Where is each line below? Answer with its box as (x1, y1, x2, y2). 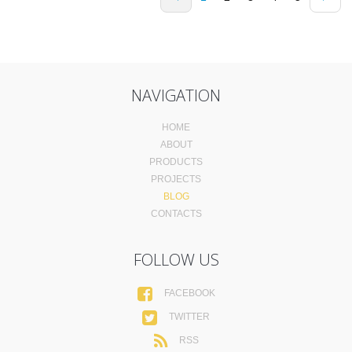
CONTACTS (150, 207, 202, 219)
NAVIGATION (131, 84, 221, 106)
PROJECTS (151, 173, 201, 185)
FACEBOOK (163, 287, 215, 299)
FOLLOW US (133, 248, 219, 270)
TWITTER (169, 310, 210, 322)
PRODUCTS (149, 156, 203, 167)
